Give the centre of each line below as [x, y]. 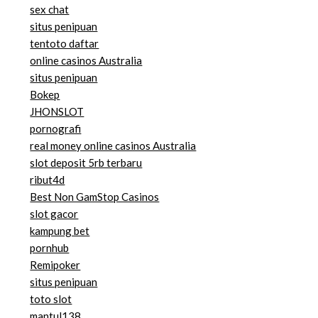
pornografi [56, 129]
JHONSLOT [57, 112]
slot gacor [54, 214]
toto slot [51, 299]
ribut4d [48, 180]
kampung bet [60, 231]
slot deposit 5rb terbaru [86, 163]
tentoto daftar [65, 44]
